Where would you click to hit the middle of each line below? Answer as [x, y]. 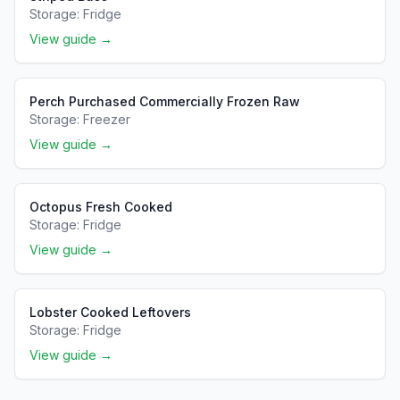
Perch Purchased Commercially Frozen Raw [165, 101]
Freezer [107, 119]
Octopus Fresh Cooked [101, 207]
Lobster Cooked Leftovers [110, 312]
